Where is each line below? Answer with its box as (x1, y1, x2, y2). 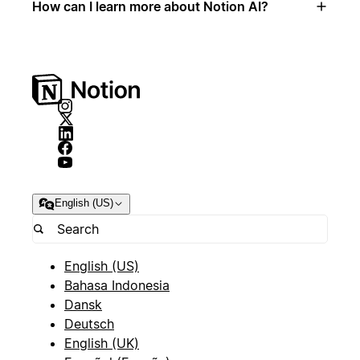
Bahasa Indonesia (64, 276, 170, 293)
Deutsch (64, 315, 114, 332)
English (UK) (64, 334, 139, 351)
